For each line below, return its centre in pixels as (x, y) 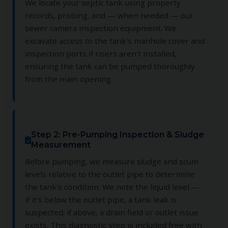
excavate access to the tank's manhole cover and (115, 40)
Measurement (61, 145)
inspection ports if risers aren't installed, (101, 53)
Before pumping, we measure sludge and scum (112, 161)
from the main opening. (69, 79)
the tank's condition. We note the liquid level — (112, 187)
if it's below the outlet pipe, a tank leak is (101, 199)
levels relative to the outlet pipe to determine (110, 174)
